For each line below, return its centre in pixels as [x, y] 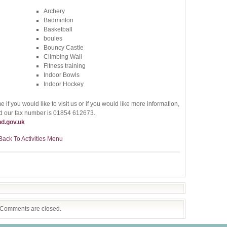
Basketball [58, 29]
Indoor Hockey [64, 84]
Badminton [59, 20]
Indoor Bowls [62, 75]
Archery [54, 11]
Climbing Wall [63, 57]
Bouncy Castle [64, 48]
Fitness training [65, 66]
